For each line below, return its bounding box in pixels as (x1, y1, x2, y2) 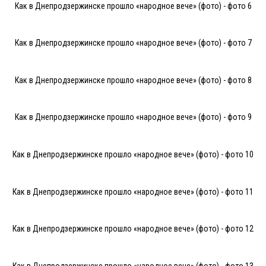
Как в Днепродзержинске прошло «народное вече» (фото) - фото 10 (12, 149, 254, 159)
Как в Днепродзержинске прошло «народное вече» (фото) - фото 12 (12, 224, 254, 234)
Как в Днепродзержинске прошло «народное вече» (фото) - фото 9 (14, 112, 252, 122)
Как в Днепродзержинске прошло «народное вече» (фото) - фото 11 (12, 186, 254, 197)
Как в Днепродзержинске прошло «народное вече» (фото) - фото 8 (14, 75, 252, 85)
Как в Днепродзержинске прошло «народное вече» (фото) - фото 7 (14, 38, 252, 48)
